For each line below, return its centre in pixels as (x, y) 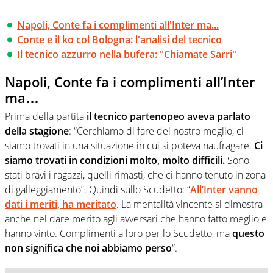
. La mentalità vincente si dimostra (190, 204)
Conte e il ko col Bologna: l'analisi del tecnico (119, 40)
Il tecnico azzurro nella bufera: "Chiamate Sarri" (127, 55)
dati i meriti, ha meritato (61, 204)
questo (248, 233)
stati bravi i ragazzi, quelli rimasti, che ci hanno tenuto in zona (135, 175)
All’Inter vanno (224, 189)
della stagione (37, 131)
